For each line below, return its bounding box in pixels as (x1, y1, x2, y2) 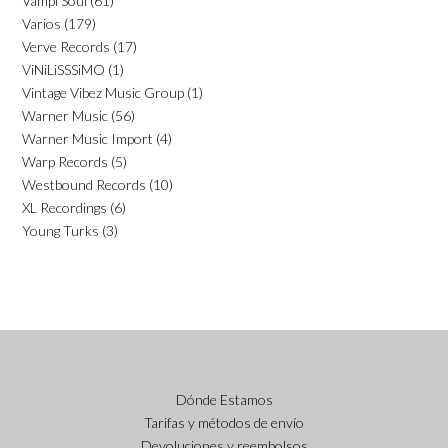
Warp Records (22, 152, 108, 170)
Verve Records (22, 37, 110, 55)
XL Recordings (22, 198, 107, 216)
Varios (22, 14, 61, 32)
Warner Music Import (22, 129, 153, 147)
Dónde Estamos (175, 390, 273, 408)
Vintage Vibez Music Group (22, 83, 184, 101)
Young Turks (22, 221, 99, 239)
